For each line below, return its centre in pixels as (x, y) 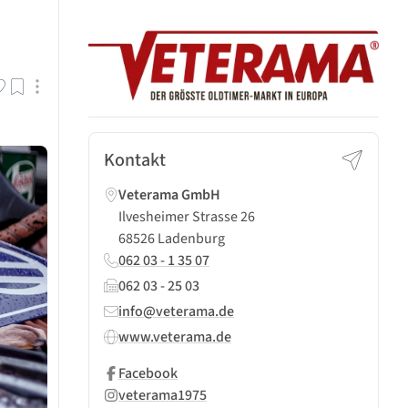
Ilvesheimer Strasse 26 (187, 216)
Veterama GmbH (169, 194)
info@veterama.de (176, 311)
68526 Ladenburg (172, 238)
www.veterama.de (175, 337)
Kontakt (135, 160)
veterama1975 (163, 395)
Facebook (148, 373)
